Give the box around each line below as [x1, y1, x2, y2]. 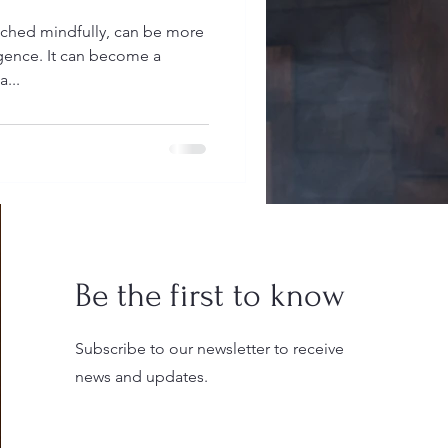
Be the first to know [75, 277, 346, 314]
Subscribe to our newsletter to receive [75, 339, 345, 358]
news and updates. [75, 367, 209, 386]
